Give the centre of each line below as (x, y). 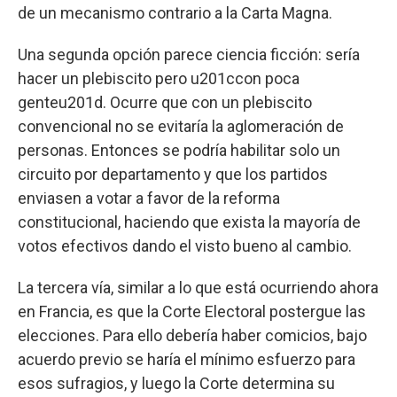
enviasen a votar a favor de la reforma (149, 198)
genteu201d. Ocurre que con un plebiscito (165, 102)
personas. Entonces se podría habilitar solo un (179, 150)
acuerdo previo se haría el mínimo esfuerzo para (187, 359)
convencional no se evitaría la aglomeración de (181, 126)
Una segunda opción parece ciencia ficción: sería (189, 54)
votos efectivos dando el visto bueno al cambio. (185, 245)
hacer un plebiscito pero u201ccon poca (159, 78)
